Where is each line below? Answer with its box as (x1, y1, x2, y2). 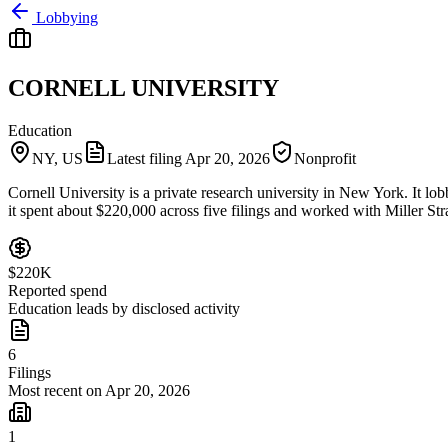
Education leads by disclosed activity (8, 299, 240, 317)
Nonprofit (294, 149, 356, 167)
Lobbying (36, 9, 98, 26)
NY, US (32, 149, 83, 167)
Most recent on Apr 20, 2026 (8, 381, 190, 399)
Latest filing (107, 149, 185, 167)
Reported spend (8, 281, 107, 299)
